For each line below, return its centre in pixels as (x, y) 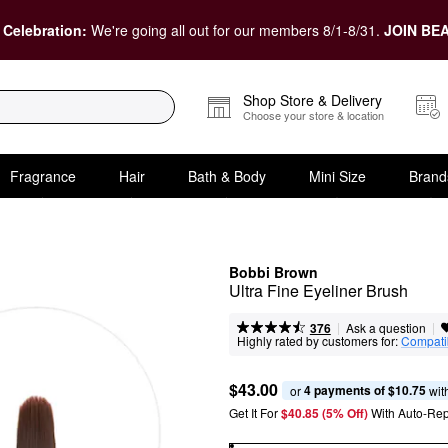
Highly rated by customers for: (317, 340)
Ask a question (385, 327)
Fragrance (42, 175)
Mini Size (337, 175)
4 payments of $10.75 (365, 389)
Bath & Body (226, 175)
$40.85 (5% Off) (326, 413)
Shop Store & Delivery (312, 100)
